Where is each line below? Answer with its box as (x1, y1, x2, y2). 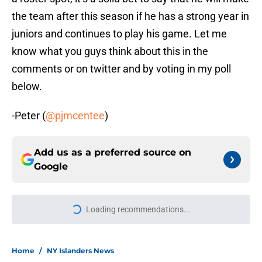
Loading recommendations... (85, 205, 191, 215)
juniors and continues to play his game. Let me (12, 27, 227, 40)
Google (34, 161, 68, 173)
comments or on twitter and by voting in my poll (12, 63, 231, 75)
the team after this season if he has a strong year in (12, 10, 249, 23)
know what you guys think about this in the (12, 45, 208, 58)
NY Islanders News (47, 246, 114, 256)
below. (12, 80, 42, 93)
